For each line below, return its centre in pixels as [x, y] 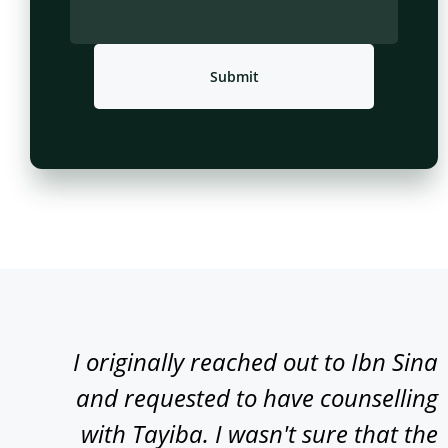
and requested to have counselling [257, 398]
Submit [234, 77]
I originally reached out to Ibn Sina [255, 362]
